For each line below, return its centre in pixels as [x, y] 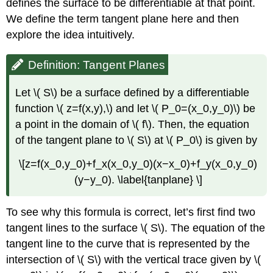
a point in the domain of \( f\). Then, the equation [133, 125]
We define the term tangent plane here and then [123, 19]
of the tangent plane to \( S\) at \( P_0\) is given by [136, 140]
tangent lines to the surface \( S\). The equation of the [136, 228]
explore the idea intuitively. [71, 35]
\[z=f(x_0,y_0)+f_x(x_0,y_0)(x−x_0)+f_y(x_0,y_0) [138, 164]
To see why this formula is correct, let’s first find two [131, 212]
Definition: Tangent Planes [97, 65]
